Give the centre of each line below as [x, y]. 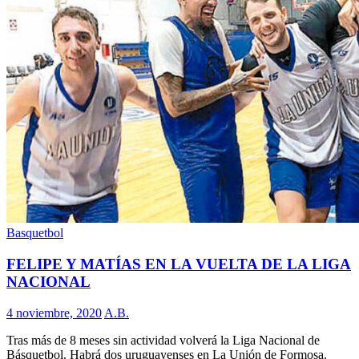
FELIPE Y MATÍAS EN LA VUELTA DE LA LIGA [179, 264]
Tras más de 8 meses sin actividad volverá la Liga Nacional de [163, 340]
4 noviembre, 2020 [54, 313]
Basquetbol [35, 233]
